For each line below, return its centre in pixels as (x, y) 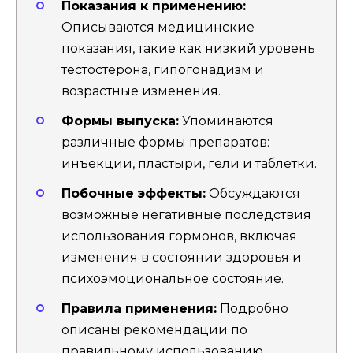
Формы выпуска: (120, 121)
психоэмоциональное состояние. (173, 278)
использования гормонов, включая (179, 236)
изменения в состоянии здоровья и (182, 257)
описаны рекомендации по (154, 330)
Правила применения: (139, 309)
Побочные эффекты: (134, 193)
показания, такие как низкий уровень (188, 48)
